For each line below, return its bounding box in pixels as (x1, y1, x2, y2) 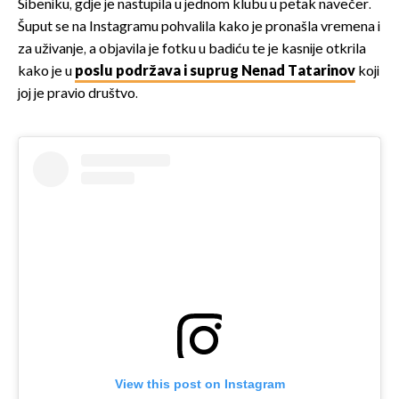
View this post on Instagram (114, 376, 285, 391)
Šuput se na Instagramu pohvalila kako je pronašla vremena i (18, 18, 380, 36)
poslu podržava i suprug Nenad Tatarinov (75, 62, 355, 80)
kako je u (18, 62, 75, 80)
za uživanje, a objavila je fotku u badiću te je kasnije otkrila (18, 40, 366, 58)
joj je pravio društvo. (18, 85, 138, 102)
